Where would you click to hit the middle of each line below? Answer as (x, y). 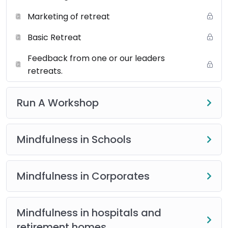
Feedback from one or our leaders (96, 58)
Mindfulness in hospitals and (89, 212)
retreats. (45, 71)
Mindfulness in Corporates (83, 176)
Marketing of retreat (69, 16)
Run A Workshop (58, 103)
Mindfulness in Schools (74, 139)
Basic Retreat (54, 37)
